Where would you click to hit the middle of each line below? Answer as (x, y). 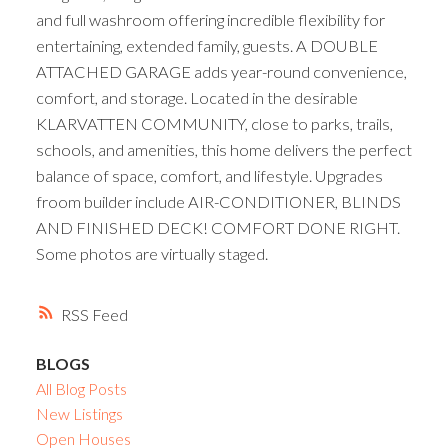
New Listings (79, 414)
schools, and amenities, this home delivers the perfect (223, 149)
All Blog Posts (81, 389)
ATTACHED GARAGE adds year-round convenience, (221, 71)
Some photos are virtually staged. (151, 253)
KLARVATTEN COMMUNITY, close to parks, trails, (214, 123)
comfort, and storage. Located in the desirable (196, 97)
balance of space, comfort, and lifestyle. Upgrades (209, 175)
